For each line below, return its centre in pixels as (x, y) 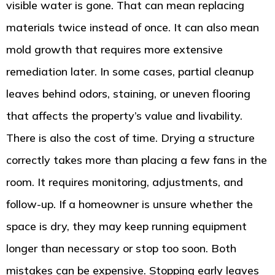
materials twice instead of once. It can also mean (133, 28)
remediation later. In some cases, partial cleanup (130, 72)
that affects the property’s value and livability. (124, 116)
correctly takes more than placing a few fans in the (137, 160)
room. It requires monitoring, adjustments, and (125, 182)
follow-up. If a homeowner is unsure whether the (130, 204)
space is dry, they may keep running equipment (126, 227)
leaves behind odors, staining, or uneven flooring (128, 94)
